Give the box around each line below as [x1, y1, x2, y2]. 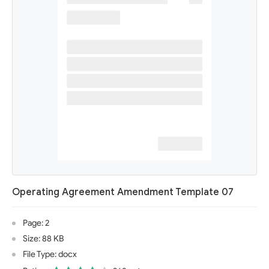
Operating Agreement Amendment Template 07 [12, 186, 234, 198]
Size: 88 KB [23, 234, 64, 244]
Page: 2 [23, 218, 49, 228]
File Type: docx [23, 249, 77, 259]
